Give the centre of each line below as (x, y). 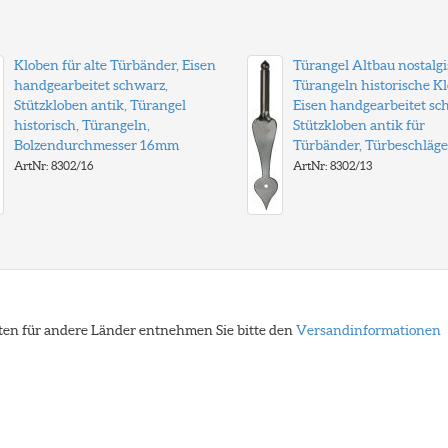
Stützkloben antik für (358, 125)
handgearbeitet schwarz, (90, 85)
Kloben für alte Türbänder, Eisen (114, 65)
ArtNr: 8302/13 (332, 165)
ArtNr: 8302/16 (53, 165)
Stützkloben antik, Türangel (99, 105)
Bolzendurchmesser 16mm (96, 145)
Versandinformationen (368, 330)
